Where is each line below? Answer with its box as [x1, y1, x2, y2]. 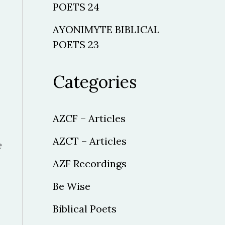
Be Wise [52, 179, 90, 192]
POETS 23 [52, 38, 99, 51]
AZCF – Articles [52, 111, 126, 125]
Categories [52, 70, 137, 92]
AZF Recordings [52, 157, 127, 170]
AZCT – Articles [52, 134, 127, 147]
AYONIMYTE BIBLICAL [52, 23, 160, 36]
